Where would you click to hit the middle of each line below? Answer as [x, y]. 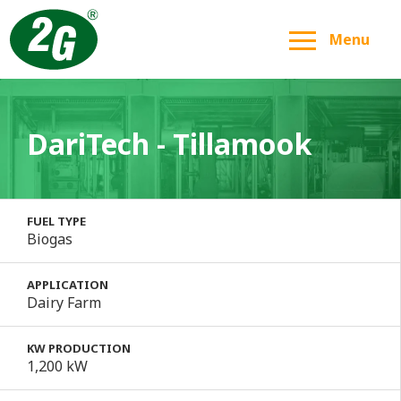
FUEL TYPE [56, 221]
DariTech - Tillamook [170, 143]
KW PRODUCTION [79, 348]
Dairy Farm [64, 302]
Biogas [50, 239]
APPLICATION [68, 284]
